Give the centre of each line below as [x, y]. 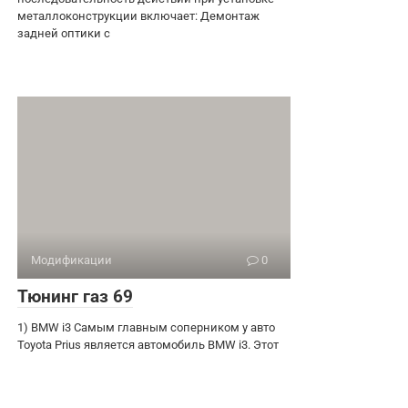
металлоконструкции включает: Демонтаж [138, 15]
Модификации [71, 260]
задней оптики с [64, 33]
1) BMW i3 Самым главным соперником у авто [146, 327]
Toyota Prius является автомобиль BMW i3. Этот [148, 344]
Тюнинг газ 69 [75, 296]
